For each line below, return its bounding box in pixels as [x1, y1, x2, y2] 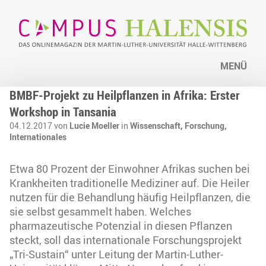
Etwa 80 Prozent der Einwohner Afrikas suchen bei [9, 161, 250, 176]
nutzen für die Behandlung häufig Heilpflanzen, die [9, 190, 251, 205]
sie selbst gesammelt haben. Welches [9, 204, 191, 219]
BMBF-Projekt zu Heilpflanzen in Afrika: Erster [9, 87, 240, 104]
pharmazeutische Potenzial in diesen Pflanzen [9, 218, 232, 233]
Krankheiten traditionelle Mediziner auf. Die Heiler [9, 176, 249, 191]
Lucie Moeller [69, 120, 119, 132]
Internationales [9, 131, 66, 143]
